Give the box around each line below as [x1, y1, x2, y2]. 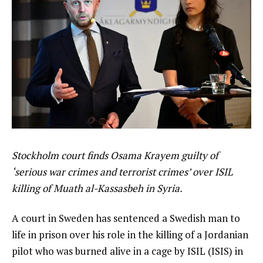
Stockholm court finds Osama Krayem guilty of [12, 148, 218, 162]
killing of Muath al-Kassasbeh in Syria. [12, 181, 183, 195]
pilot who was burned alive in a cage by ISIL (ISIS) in [12, 244, 243, 258]
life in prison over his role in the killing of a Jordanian [12, 228, 248, 242]
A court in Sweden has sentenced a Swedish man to [12, 211, 240, 225]
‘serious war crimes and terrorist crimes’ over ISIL [12, 164, 232, 178]
